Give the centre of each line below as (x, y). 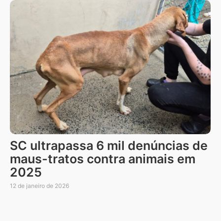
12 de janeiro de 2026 (39, 185)
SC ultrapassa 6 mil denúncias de (109, 145)
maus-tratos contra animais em (103, 159)
